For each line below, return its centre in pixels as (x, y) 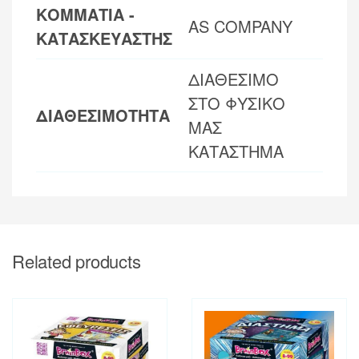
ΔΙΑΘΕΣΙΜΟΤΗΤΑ (103, 115)
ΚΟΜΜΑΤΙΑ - (85, 14)
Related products (77, 260)
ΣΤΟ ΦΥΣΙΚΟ (237, 103)
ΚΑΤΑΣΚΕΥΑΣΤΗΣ (104, 38)
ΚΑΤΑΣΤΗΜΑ (236, 151)
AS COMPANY (240, 26)
